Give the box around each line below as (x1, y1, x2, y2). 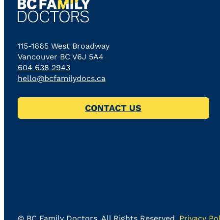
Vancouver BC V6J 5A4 (17, 52, 104, 61)
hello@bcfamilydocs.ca (17, 73, 106, 83)
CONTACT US (85, 103, 142, 113)
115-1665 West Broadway (17, 41, 110, 51)
